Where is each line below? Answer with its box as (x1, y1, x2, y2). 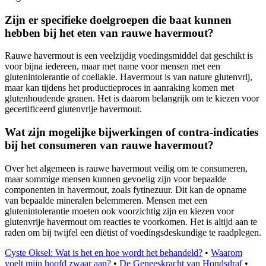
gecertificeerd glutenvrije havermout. (5, 104, 142, 115)
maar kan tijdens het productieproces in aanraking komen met (5, 83, 234, 93)
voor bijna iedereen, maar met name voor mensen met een (5, 61, 220, 72)
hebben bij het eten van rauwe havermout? (5, 26, 214, 39)
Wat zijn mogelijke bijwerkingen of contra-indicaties (5, 126, 258, 139)
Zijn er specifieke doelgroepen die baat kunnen (5, 13, 232, 26)
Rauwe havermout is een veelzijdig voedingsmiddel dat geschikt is (5, 50, 253, 61)
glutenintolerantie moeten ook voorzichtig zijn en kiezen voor (5, 205, 234, 216)
